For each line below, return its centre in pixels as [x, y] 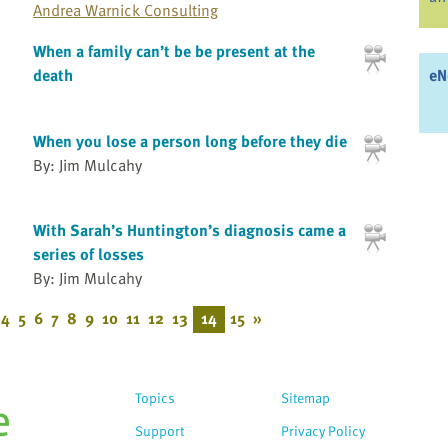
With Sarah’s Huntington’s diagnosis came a [189, 230]
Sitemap [305, 397]
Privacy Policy [323, 430]
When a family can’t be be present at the [173, 51]
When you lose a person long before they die [189, 140]
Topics [155, 397]
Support [159, 430]
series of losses [88, 254]
